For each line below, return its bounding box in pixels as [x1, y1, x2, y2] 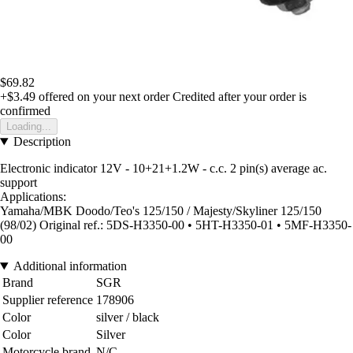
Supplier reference [2, 293, 93, 307]
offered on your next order [35, 90, 169, 104]
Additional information [13, 259, 127, 273]
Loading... [6, 121, 51, 133]
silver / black [96, 310, 159, 325]
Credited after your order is [173, 90, 307, 104]
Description [13, 135, 71, 149]
